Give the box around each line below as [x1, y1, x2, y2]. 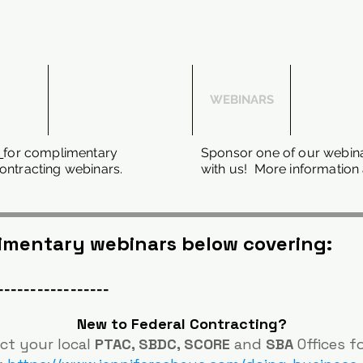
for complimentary [3, 145, 118, 160]
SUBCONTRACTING [65, 92, 176, 107]
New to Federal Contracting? [76, 314, 287, 333]
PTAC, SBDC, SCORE [94, 335, 230, 353]
